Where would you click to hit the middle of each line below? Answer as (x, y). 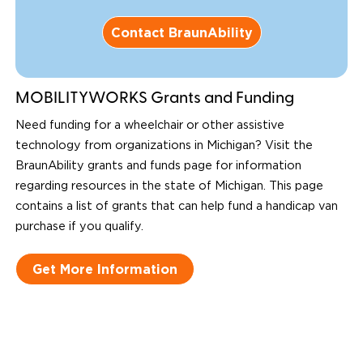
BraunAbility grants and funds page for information (158, 166)
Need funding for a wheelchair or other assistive (149, 126)
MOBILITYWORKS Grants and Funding (154, 99)
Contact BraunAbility (181, 33)
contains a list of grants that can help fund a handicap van (176, 207)
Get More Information (105, 269)
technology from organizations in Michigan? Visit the (164, 146)
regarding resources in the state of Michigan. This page (169, 186)
